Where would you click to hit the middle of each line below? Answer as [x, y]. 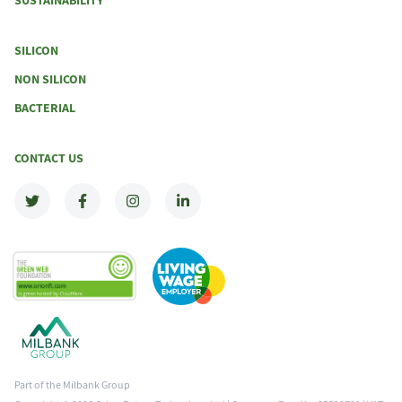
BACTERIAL [45, 109]
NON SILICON [50, 80]
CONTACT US [49, 159]
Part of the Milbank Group [72, 385]
